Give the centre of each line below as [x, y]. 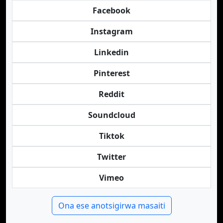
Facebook [111, 10]
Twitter [111, 157]
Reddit [111, 94]
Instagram [111, 31]
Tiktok [111, 136]
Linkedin [111, 52]
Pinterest [111, 73]
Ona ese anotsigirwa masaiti [111, 206]
